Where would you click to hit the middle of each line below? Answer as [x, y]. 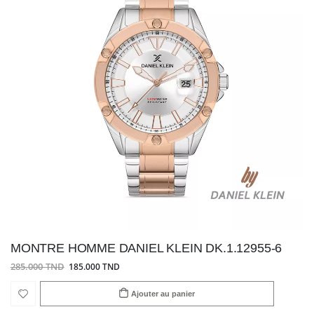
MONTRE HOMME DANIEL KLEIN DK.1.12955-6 [146, 248]
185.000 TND [94, 266]
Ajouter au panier [163, 293]
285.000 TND [37, 267]
